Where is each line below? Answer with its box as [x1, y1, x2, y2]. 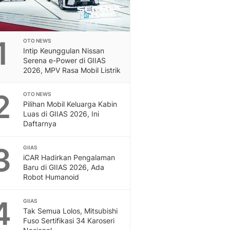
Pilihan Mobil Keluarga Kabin [23, 100, 117, 108]
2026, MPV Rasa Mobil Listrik [23, 66, 121, 74]
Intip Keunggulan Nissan [23, 46, 104, 55]
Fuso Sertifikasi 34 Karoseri [23, 216, 114, 225]
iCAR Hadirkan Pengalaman [23, 153, 115, 162]
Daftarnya [23, 119, 56, 128]
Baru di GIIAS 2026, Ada [23, 163, 104, 171]
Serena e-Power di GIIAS [23, 56, 106, 65]
